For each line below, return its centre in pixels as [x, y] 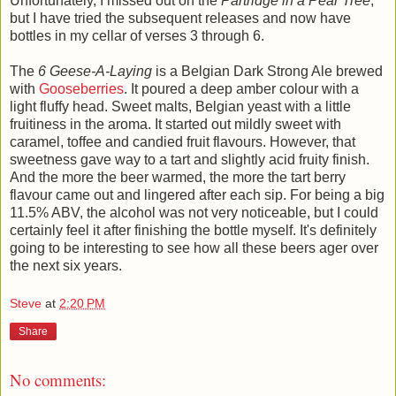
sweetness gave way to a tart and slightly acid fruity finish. [190, 159]
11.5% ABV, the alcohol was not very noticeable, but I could [194, 212]
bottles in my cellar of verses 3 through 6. [137, 35]
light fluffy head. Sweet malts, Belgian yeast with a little [180, 106]
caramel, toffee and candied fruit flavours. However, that [183, 141]
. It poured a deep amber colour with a [241, 88]
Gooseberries [81, 88]
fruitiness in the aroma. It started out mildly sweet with [175, 124]
